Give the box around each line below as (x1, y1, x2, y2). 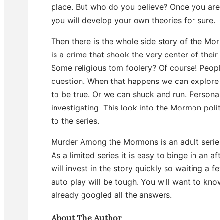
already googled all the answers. (51, 190, 172, 200)
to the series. (51, 115, 99, 126)
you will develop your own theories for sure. (51, 15, 215, 25)
